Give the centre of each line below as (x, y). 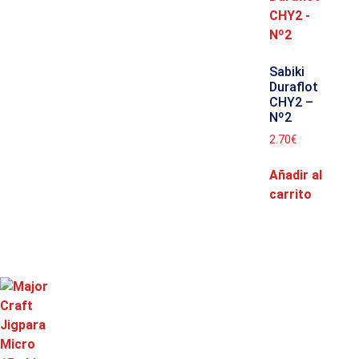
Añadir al (296, 175)
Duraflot (294, 87)
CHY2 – (291, 103)
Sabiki (287, 72)
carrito (290, 194)
